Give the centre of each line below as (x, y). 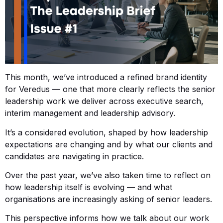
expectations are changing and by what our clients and (109, 144)
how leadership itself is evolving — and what (89, 187)
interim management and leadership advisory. (90, 113)
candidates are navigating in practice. (74, 156)
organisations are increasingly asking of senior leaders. (109, 199)
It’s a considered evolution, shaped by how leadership (107, 132)
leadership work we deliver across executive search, (104, 101)
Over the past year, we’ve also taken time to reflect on (108, 175)
